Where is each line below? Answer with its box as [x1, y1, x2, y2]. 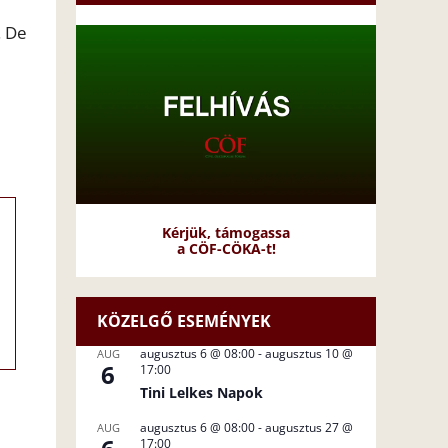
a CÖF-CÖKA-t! [176, 238, 276, 258]
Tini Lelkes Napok [140, 382, 263, 402]
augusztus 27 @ [265, 418, 353, 436]
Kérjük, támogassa [162, 222, 290, 242]
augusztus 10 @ [265, 344, 353, 362]
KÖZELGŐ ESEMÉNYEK [97, 309, 271, 332]
